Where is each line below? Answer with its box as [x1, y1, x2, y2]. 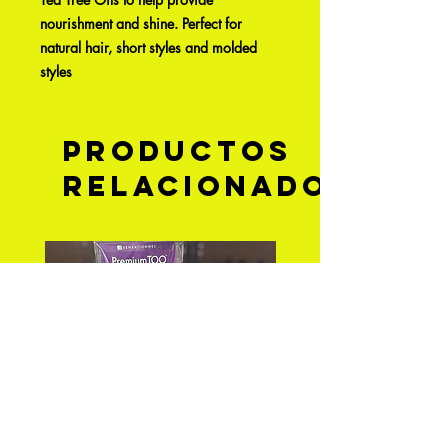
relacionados [63, 168, 353, 204]
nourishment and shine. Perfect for [40, 14, 242, 33]
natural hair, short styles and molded [40, 38, 257, 57]
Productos [63, 133, 292, 169]
